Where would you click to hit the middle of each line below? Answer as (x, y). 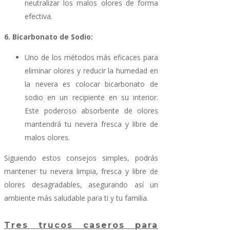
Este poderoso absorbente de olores (91, 111)
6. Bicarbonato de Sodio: (49, 37)
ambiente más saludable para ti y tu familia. (76, 198)
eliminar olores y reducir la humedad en (91, 71)
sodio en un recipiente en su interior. (91, 98)
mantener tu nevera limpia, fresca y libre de (81, 171)
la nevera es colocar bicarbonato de (91, 84)
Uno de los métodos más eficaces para (91, 57)
